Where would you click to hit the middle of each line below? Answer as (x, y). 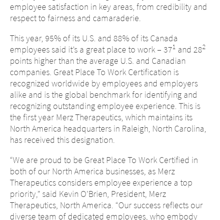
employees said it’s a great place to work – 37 (91, 49)
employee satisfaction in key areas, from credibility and (109, 7)
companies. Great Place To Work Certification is (94, 72)
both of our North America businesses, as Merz (92, 171)
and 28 (189, 49)
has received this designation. (62, 140)
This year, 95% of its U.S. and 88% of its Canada (94, 38)
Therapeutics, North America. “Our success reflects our (106, 205)
